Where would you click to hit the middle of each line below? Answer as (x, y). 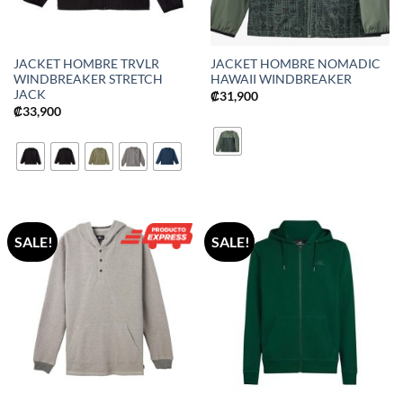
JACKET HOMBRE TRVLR (86, 64)
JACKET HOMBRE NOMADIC (295, 64)
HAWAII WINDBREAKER (281, 80)
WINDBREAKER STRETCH (88, 80)
